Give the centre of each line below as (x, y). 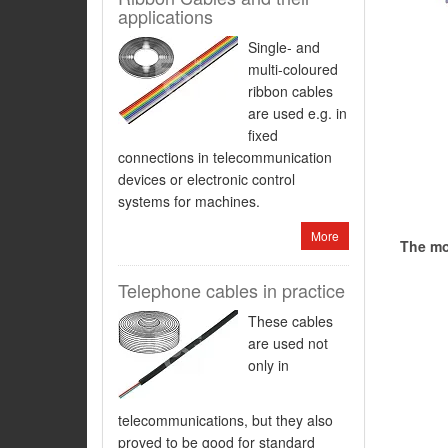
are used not (288, 343)
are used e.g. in (297, 113)
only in (268, 365)
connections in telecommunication (225, 157)
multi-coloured (293, 69)
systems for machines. (189, 201)
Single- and (284, 47)
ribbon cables (290, 91)
